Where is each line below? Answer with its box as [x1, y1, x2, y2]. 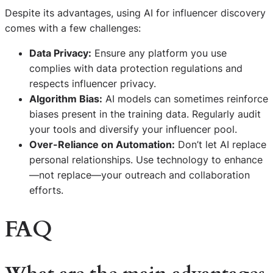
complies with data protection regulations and [29, 62, 243, 74]
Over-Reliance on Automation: [29, 138, 175, 151]
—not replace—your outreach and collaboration [29, 168, 250, 181]
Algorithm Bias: [29, 92, 102, 105]
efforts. [29, 183, 63, 196]
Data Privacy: [29, 46, 91, 59]
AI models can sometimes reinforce [102, 92, 268, 105]
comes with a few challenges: [5, 21, 141, 34]
